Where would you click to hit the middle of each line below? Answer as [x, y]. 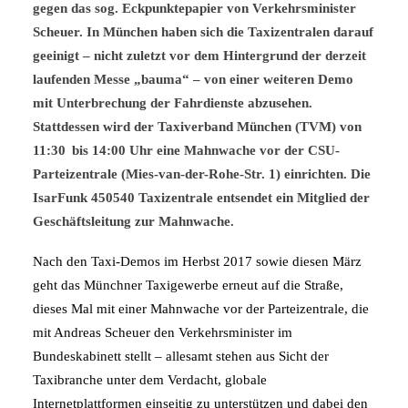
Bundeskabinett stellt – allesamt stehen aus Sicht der [181, 356]
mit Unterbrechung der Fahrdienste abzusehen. [173, 103]
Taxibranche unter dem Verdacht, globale [150, 380]
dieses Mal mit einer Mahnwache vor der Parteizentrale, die [201, 309]
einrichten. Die [327, 174]
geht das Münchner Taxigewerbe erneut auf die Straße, [188, 285]
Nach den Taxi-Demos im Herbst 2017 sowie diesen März [197, 261]
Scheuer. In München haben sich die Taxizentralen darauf [203, 32]
